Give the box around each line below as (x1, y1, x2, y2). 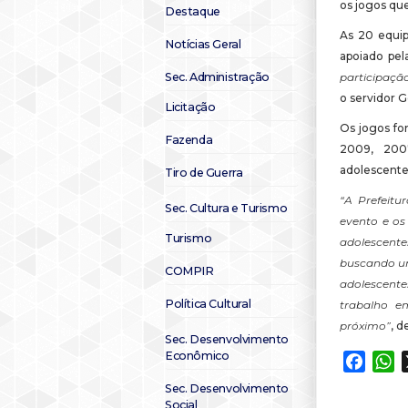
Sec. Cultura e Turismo (165, 201, 288, 215)
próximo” (340, 318, 391, 332)
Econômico (165, 349, 229, 362)
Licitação (165, 100, 216, 114)
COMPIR (165, 264, 214, 278)
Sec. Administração (165, 70, 270, 84)
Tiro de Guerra (165, 166, 243, 179)
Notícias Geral (165, 37, 241, 51)
